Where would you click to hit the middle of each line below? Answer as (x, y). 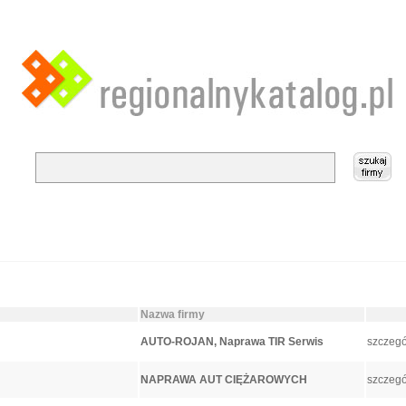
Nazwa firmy (172, 314)
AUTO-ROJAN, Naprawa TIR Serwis (232, 342)
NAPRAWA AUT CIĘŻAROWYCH (223, 380)
